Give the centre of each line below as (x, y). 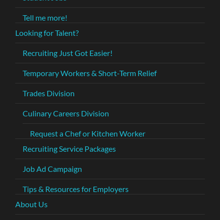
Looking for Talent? (47, 32)
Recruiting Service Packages (69, 148)
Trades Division (49, 93)
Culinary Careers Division (66, 113)
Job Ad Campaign (53, 168)
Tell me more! (45, 17)
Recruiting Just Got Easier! (68, 53)
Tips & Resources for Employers (76, 189)
